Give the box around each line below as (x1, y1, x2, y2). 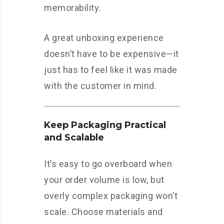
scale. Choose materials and (44, 206, 163, 217)
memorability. (44, 2, 101, 13)
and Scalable (44, 132, 104, 143)
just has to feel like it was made (44, 64, 177, 75)
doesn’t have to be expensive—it (44, 48, 179, 59)
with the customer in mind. (44, 80, 156, 91)
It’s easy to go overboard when (44, 158, 172, 169)
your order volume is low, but (44, 174, 164, 185)
